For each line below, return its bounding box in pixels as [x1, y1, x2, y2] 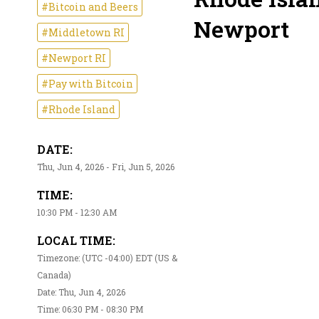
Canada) [37, 269, 71, 281]
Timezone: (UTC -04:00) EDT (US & [37, 252, 177, 264]
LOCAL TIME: [37, 233, 115, 249]
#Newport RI [41, 51, 106, 66]
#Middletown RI [41, 26, 125, 40]
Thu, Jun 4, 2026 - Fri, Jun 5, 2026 [37, 161, 174, 173]
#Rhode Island [41, 103, 115, 117]
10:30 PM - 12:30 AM [37, 206, 117, 219]
